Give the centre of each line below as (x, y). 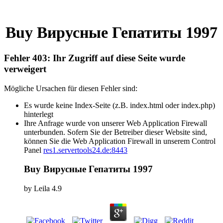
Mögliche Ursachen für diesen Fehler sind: (71, 88)
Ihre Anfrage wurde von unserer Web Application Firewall (115, 123)
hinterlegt (39, 114)
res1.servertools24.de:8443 (85, 150)
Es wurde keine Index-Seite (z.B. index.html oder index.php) (119, 105)
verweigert (25, 69)
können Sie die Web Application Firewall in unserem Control (120, 141)
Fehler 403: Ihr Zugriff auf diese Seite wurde (95, 58)
